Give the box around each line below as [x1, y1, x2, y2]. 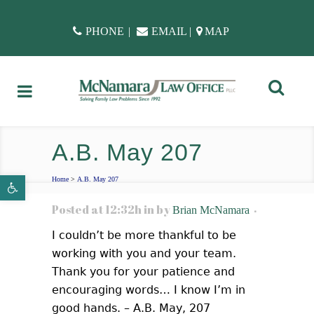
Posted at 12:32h [52, 202, 142, 217]
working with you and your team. [52, 247, 236, 260]
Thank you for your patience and [52, 265, 235, 278]
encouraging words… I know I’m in [52, 283, 245, 296]
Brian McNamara [172, 204, 250, 216]
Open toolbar [6, 174, 49, 189]
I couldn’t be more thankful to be [52, 228, 236, 242]
